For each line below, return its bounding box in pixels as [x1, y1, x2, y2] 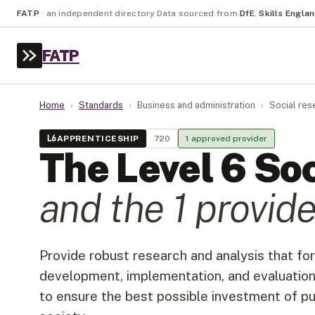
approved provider [188, 134, 267, 143]
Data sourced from [156, 8, 238, 18]
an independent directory [46, 8, 155, 18]
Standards [79, 100, 123, 110]
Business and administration [137, 100, 255, 110]
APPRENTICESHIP [56, 134, 139, 143]
